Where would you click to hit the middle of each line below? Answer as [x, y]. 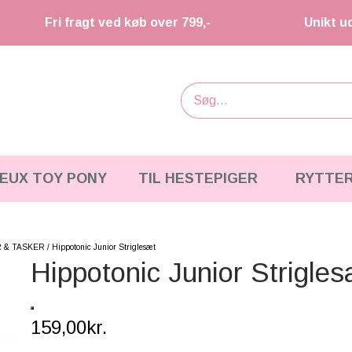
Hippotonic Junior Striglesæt [104, 247]
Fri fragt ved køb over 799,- [128, 22]
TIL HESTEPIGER [198, 178]
